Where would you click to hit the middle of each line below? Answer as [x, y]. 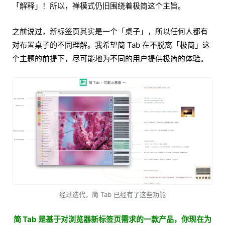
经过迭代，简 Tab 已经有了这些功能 [113, 195]
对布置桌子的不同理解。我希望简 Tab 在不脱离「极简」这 [111, 45]
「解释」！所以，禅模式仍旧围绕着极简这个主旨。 [99, 6]
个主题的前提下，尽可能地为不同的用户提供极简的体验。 [110, 59]
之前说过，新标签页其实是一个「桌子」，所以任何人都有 [110, 32]
